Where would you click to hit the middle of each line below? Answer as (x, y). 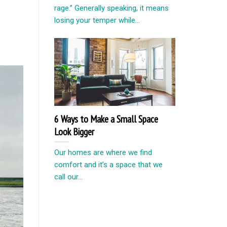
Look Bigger (74, 131)
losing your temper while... (97, 20)
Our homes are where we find (103, 152)
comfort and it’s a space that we (108, 164)
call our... (68, 177)
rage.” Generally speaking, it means (111, 8)
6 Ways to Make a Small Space (106, 119)
